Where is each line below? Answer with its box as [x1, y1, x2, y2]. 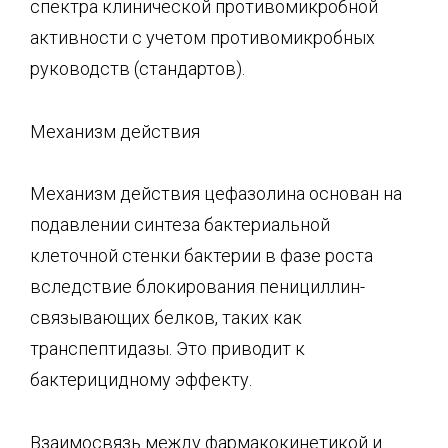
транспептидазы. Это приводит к [30, 338, 305, 359]
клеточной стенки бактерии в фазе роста [30, 245, 373, 266]
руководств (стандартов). [30, 58, 245, 79]
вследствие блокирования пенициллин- [30, 276, 365, 297]
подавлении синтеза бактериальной [30, 214, 330, 235]
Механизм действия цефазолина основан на [30, 183, 402, 204]
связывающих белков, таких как [30, 307, 302, 328]
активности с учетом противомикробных [30, 27, 375, 48]
